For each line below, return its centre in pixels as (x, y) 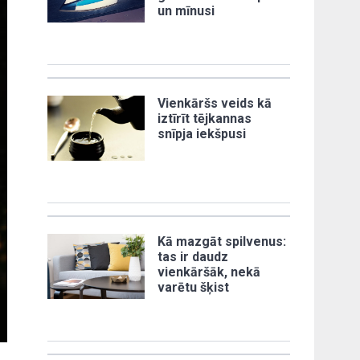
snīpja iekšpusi (202, 133)
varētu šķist (194, 287)
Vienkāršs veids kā (215, 103)
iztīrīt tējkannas (205, 118)
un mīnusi (186, 10)
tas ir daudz (193, 256)
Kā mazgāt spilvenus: (222, 241)
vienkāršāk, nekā (209, 272)
